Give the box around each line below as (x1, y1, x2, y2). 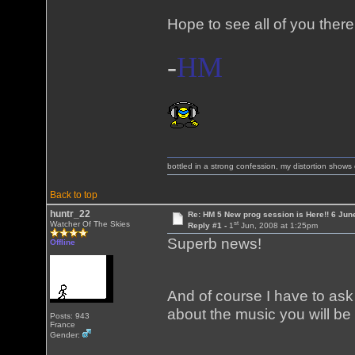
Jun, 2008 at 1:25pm (238, 221, 318, 231)
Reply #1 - (187, 221, 229, 231)
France (50, 320, 76, 329)
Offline (50, 238, 76, 246)
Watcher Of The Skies (50, 219, 131, 228)
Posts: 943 (50, 311, 90, 320)
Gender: (50, 330, 83, 339)
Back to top (50, 189, 98, 200)
